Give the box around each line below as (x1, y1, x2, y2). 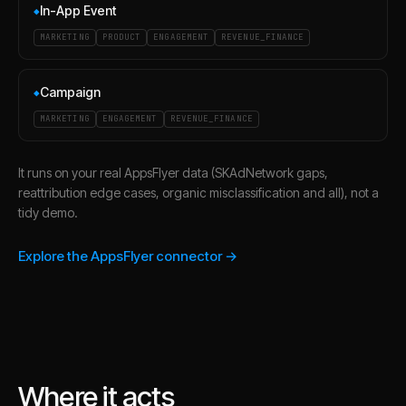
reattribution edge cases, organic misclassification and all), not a (18, 185, 379, 200)
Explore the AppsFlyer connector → (18, 247, 237, 265)
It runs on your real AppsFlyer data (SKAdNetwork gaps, (18, 165, 328, 180)
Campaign (40, 84, 101, 100)
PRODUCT (101, 32, 141, 43)
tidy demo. (18, 205, 78, 220)
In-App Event (40, 3, 116, 18)
